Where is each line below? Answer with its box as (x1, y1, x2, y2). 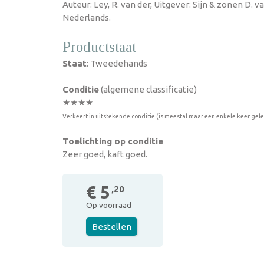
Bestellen (92, 222, 131, 232)
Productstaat (62, 39, 136, 55)
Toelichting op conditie (62, 136, 163, 146)
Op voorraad (86, 200, 131, 210)
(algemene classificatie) (99, 84, 197, 94)
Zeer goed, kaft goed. (62, 149, 147, 159)
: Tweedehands (87, 58, 147, 68)
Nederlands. (62, 12, 111, 22)
